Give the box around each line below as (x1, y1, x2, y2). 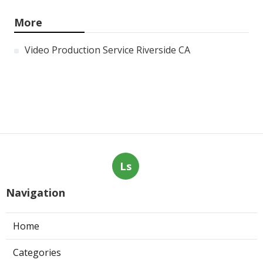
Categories (13, 246, 61, 259)
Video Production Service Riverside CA (25, 43, 190, 57)
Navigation (6, 186, 65, 200)
